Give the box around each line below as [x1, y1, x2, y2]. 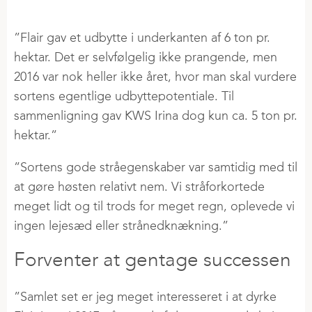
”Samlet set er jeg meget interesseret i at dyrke [14, 289, 276, 305]
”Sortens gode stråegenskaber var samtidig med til [14, 159, 297, 175]
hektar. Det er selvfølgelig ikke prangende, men [14, 49, 277, 65]
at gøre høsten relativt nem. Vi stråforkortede [14, 179, 265, 195]
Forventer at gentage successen [14, 248, 291, 272]
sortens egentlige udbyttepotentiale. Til [14, 88, 234, 104]
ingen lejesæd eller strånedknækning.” [14, 218, 228, 234]
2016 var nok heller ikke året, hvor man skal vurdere [14, 69, 297, 85]
